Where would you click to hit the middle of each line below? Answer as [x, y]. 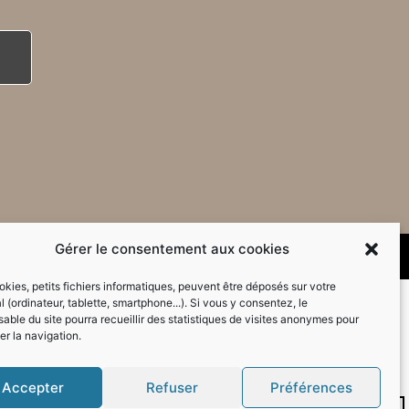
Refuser [172, 387]
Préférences [311, 387]
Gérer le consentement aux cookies [172, 249]
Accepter [33, 387]
